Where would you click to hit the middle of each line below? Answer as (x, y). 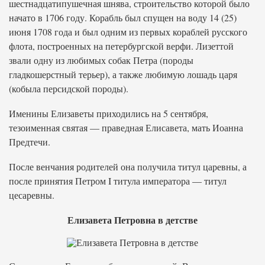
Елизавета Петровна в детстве (132, 220)
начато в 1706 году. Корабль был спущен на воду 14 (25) (123, 17)
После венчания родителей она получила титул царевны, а (128, 167)
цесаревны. (32, 195)
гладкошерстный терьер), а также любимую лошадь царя (123, 74)
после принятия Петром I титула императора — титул (118, 181)
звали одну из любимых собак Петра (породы (101, 60)
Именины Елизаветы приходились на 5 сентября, (109, 113)
